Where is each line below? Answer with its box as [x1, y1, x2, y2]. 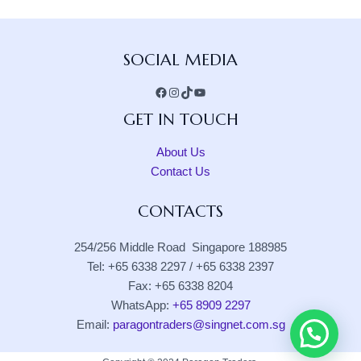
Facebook [154, 30, 211, 44]
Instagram [167, 30, 223, 44]
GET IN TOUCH [122, 109, 239, 131]
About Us [156, 146, 205, 160]
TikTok [180, 30, 217, 44]
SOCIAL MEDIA [123, 49, 238, 71]
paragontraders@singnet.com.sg [112, 318, 285, 332]
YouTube [193, 30, 244, 44]
